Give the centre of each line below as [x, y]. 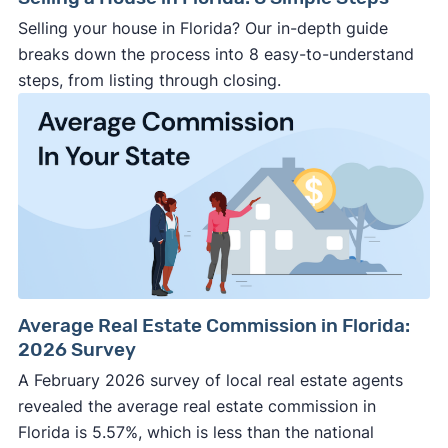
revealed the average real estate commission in [196, 406]
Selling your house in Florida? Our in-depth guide [202, 28]
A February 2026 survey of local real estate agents [210, 380]
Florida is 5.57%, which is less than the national [195, 432]
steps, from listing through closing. [149, 80]
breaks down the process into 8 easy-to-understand [215, 54]
